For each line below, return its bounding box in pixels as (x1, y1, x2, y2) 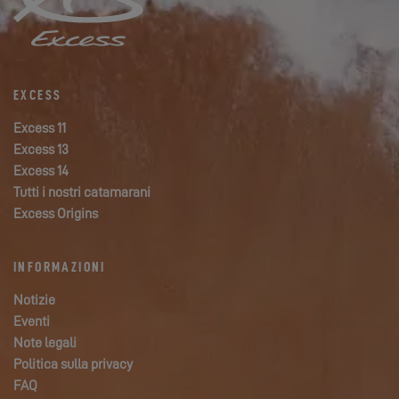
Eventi (13, 314, 50, 329)
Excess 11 (13, 121, 66, 135)
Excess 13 (13, 142, 69, 157)
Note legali (13, 336, 77, 350)
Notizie (13, 293, 55, 307)
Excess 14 (13, 164, 69, 178)
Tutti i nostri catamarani (13, 185, 151, 199)
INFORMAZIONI (13, 260, 106, 274)
